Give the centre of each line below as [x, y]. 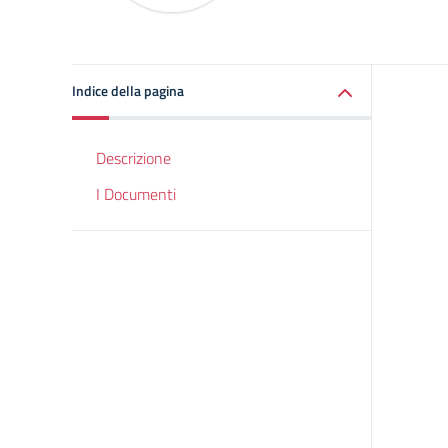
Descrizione [133, 158]
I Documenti [136, 194]
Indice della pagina [128, 90]
